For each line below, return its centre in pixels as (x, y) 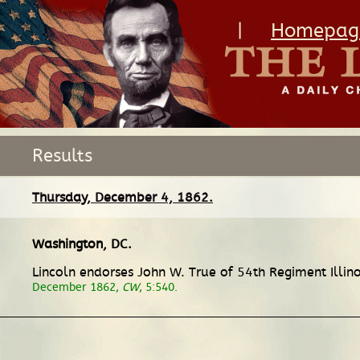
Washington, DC (80, 244)
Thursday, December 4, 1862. (123, 197)
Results (62, 155)
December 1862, (77, 287)
